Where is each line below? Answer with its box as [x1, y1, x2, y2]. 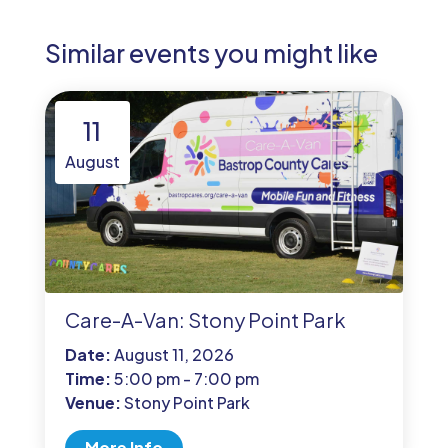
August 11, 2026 [113, 343, 234, 365]
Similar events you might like [44, 37, 378, 70]
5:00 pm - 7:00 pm [113, 367, 259, 389]
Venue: [64, 391, 124, 413]
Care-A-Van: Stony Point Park [64, 306, 346, 332]
